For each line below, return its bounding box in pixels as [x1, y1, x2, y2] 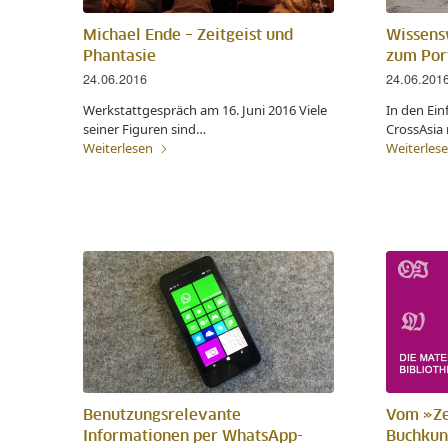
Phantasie [83, 49, 156, 65]
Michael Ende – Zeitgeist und [83, 28, 293, 44]
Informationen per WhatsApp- [83, 428, 303, 444]
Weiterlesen [83, 139, 153, 158]
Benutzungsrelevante [83, 407, 241, 423]
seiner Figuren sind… [83, 120, 206, 139]
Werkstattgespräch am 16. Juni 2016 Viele [83, 101, 327, 120]
